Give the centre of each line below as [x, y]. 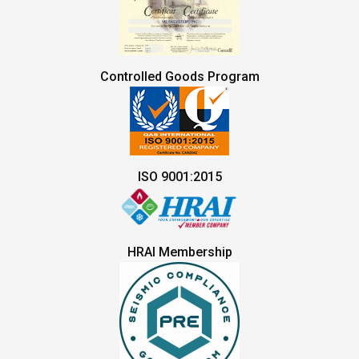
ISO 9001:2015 [179, 176]
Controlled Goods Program [179, 76]
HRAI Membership [179, 252]
